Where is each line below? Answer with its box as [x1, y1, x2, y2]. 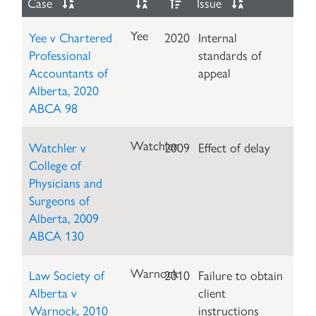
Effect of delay [198, 138, 271, 157]
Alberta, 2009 [29, 209, 99, 227]
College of [29, 156, 82, 174]
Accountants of [29, 63, 109, 82]
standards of [198, 46, 262, 64]
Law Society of [29, 266, 105, 284]
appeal [198, 63, 231, 82]
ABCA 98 [29, 99, 78, 117]
